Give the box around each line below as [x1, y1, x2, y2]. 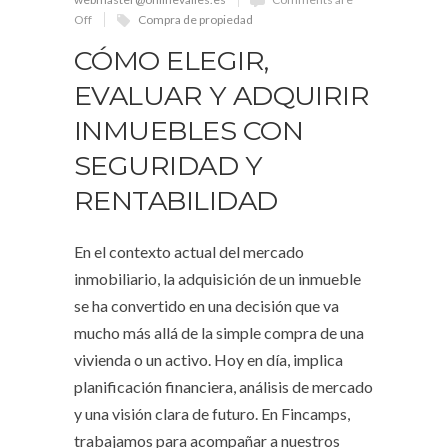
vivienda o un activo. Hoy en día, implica [74, 349, 343, 369]
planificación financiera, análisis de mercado [74, 376, 373, 396]
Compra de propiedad [138, 11, 253, 27]
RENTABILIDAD [74, 183, 278, 217]
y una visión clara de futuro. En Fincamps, [74, 403, 350, 423]
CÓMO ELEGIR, [74, 43, 269, 77]
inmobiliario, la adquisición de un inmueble [74, 268, 361, 288]
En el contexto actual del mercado [74, 241, 304, 261]
